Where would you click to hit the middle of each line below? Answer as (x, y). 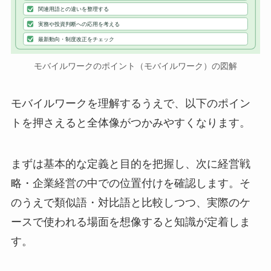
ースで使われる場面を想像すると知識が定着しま (130, 222)
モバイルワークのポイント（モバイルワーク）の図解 (135, 66)
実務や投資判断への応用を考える (79, 24)
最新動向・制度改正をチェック (77, 39)
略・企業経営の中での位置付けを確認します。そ (130, 184)
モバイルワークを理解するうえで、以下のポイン (130, 104)
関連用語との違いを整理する (74, 9)
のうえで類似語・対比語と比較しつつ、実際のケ (130, 203)
